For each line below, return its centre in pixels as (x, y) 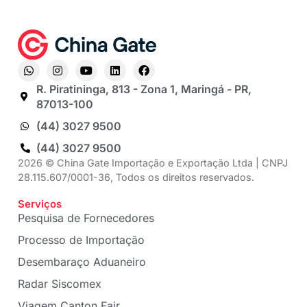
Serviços (40, 204)
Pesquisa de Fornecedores (86, 218)
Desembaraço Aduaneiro (82, 262)
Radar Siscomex (60, 284)
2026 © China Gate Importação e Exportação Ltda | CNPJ (153, 163)
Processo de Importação (81, 240)
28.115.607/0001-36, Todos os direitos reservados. (136, 177)
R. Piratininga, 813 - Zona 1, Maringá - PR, (144, 89)
